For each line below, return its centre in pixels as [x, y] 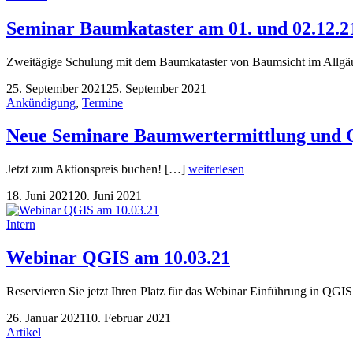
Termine [102, 102]
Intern [21, 225]
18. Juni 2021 [40, 196]
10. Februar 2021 [128, 318]
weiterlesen [216, 169]
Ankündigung [41, 102]
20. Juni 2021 [108, 196]
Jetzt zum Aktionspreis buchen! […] [97, 169]
